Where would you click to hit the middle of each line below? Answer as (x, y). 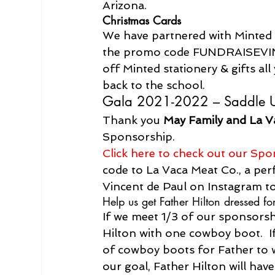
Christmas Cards (142, 20)
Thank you (133, 120)
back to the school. (154, 85)
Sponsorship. (139, 136)
